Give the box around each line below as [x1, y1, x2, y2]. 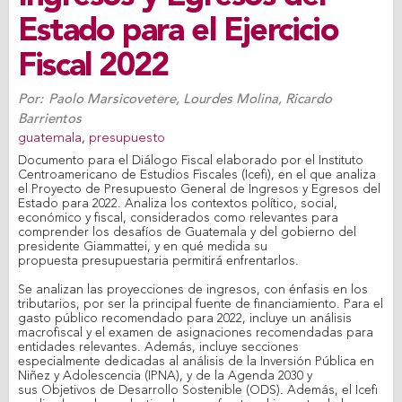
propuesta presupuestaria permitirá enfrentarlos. [18, 255, 299, 267]
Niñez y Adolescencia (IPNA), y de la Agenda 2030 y [18, 370, 312, 382]
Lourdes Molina [183, 91, 278, 108]
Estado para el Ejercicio [18, 16, 338, 48]
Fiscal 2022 [18, 51, 169, 83]
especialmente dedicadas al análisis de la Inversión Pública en [18, 355, 374, 368]
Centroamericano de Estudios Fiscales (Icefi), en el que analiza [18, 169, 376, 181]
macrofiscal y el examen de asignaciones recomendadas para [18, 327, 373, 339]
